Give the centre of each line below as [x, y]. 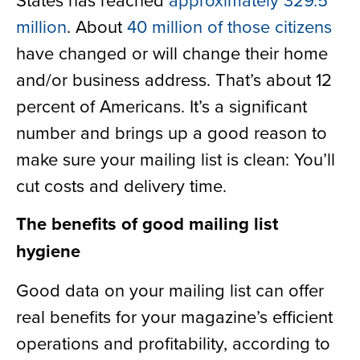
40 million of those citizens [229, 26]
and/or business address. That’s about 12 [174, 79]
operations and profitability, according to [173, 342]
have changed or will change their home [172, 53]
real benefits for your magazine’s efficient [174, 316]
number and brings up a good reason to [172, 132]
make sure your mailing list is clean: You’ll [176, 159]
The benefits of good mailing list [147, 224]
